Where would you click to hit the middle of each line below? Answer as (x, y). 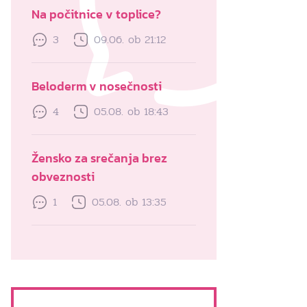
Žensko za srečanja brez (99, 158)
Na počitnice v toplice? (96, 14)
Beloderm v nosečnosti (97, 86)
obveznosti (63, 176)
